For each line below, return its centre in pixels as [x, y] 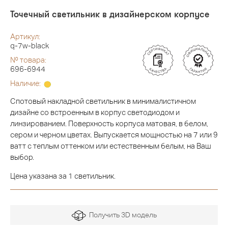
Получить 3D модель [121, 215]
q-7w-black [30, 46]
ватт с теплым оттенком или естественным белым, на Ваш [111, 146]
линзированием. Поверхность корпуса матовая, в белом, [109, 124]
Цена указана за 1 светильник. [63, 176]
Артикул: [25, 37]
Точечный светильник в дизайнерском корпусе [110, 14]
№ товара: [28, 60]
